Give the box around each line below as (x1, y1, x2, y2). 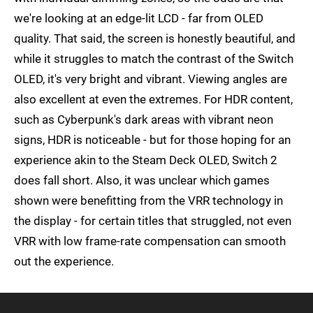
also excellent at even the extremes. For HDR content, (14, 92, 293, 107)
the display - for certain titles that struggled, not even (14, 214, 291, 228)
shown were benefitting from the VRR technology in (14, 194, 283, 208)
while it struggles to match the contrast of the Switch (14, 52, 293, 66)
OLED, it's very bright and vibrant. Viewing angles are (14, 72, 287, 87)
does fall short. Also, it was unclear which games (14, 173, 270, 188)
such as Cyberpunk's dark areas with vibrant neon (14, 112, 273, 127)
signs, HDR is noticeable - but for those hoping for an (14, 133, 291, 147)
